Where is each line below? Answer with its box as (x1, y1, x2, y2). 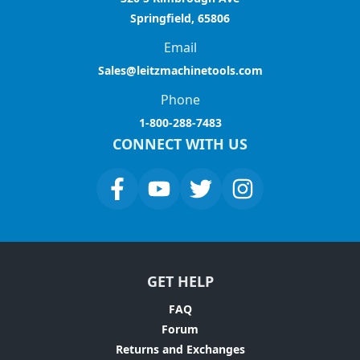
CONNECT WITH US (112, 134, 247, 153)
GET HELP (146, 272, 214, 291)
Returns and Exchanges (115, 342, 245, 357)
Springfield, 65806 (130, 10, 230, 26)
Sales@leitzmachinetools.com (97, 63, 263, 78)
